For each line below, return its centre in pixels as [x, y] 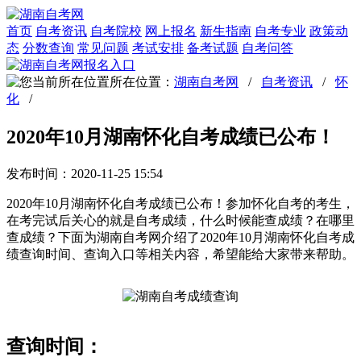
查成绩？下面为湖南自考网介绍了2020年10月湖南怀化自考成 [180, 237]
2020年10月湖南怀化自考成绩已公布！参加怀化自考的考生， [180, 203]
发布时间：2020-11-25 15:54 [85, 173]
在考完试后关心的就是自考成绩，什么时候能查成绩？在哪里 [180, 220]
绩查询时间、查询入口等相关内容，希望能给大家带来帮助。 [180, 254]
